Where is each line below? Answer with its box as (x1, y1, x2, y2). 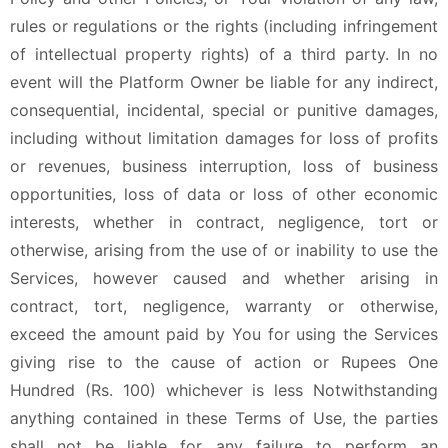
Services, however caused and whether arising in (10, 268, 438, 288)
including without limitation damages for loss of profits (10, 128, 438, 148)
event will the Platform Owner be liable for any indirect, (10, 72, 438, 92)
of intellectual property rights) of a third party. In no (10, 44, 438, 64)
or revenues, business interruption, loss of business (10, 156, 438, 176)
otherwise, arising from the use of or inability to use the (10, 240, 438, 260)
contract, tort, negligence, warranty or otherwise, (10, 296, 438, 316)
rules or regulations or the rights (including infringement (10, 16, 438, 36)
